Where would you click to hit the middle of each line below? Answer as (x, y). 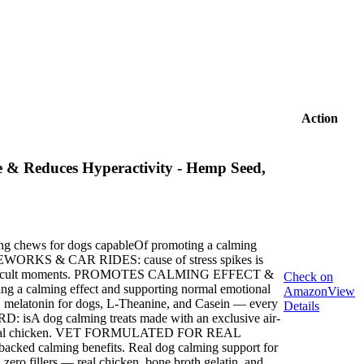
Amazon (305, 292)
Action (319, 119)
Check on (308, 277)
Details (301, 306)
